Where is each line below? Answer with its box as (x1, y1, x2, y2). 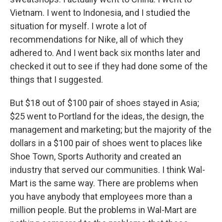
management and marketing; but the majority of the (10, 124, 212, 135)
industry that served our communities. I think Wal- (10, 165, 205, 175)
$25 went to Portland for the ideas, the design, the (10, 111, 204, 121)
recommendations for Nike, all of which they (10, 34, 183, 45)
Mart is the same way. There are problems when (10, 178, 198, 188)
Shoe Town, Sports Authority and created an (10, 151, 181, 162)
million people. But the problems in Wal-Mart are (10, 205, 197, 215)
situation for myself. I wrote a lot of (10, 21, 147, 31)
